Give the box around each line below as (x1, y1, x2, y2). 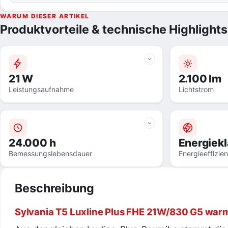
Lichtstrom (178, 84, 214, 94)
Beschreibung (15, 181, 94, 195)
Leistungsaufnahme (9, 84, 74, 94)
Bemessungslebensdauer (9, 149, 92, 158)
